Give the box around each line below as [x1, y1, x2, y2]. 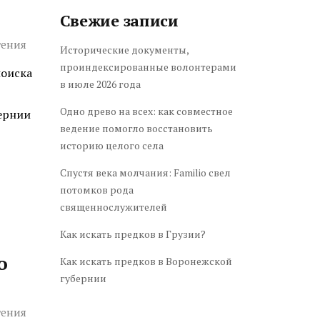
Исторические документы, [59, 43, 189, 56]
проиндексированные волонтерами [59, 60, 236, 74]
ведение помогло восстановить [59, 121, 213, 135]
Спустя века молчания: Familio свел [59, 166, 231, 179]
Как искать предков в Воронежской [59, 254, 232, 268]
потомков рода [59, 183, 134, 196]
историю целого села [59, 139, 164, 152]
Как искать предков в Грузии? [59, 227, 206, 241]
